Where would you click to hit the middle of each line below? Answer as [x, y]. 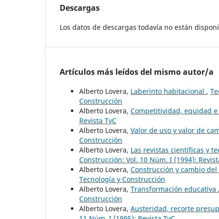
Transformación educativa [174, 189]
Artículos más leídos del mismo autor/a [137, 72]
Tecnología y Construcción [122, 179]
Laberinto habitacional [168, 91]
